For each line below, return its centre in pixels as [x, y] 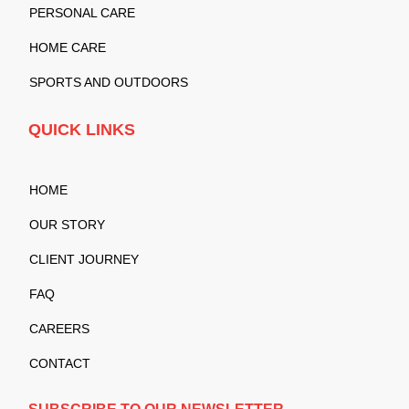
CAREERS [60, 328]
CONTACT [60, 363]
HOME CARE [68, 48]
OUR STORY [68, 224]
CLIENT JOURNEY [84, 259]
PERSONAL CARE [83, 13]
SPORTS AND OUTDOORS [109, 83]
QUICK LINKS [82, 130]
